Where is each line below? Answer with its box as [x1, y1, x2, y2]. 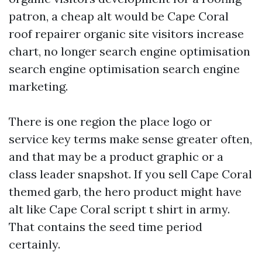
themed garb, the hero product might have [9, 184, 242, 199]
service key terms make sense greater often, [9, 132, 252, 147]
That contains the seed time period [9, 219, 202, 235]
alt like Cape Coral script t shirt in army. [9, 202, 230, 217]
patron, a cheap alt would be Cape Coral [9, 9, 229, 24]
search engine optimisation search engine [9, 61, 240, 77]
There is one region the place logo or [9, 114, 212, 129]
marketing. [9, 79, 68, 94]
